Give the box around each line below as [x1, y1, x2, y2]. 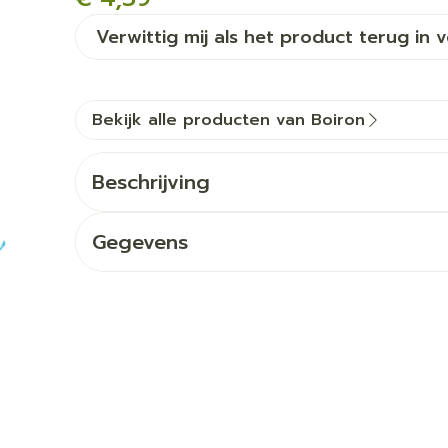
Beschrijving [91, 167, 210, 197]
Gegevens [91, 227, 188, 257]
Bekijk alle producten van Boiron [91, 108, 365, 132]
